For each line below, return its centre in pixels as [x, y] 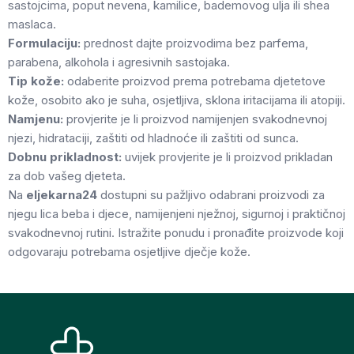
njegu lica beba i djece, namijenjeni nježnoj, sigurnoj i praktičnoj [177, 214]
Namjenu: [36, 119]
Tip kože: [36, 81]
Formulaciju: [44, 43]
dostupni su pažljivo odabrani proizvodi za [211, 195]
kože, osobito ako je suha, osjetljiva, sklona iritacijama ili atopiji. [177, 100]
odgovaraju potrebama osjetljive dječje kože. [129, 252]
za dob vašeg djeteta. [67, 176]
